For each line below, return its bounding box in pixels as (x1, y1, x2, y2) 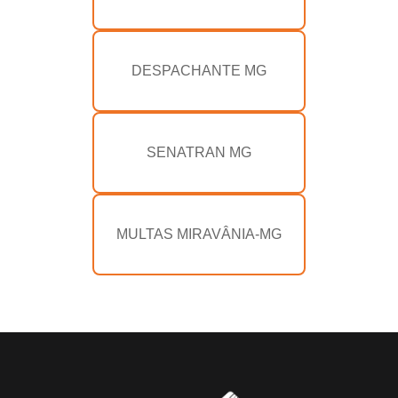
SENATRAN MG (147, 145, 251, 161)
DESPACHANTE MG (131, 63, 267, 79)
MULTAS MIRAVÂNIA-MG (116, 227, 282, 243)
